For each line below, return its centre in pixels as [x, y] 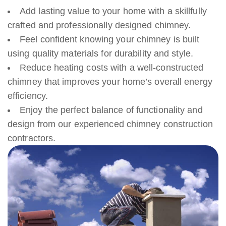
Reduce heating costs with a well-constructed [112, 67]
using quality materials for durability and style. [100, 53]
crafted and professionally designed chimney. [99, 25]
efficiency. [28, 96]
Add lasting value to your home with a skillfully [113, 11]
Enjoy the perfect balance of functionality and [111, 110]
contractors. [32, 138]
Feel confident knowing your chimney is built [110, 39]
